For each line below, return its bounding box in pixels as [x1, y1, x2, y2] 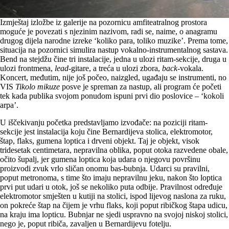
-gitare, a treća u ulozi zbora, [68, 64, 162, 73]
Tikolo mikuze [15, 82, 60, 91]
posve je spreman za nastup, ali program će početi [60, 82, 221, 91]
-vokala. [177, 64, 203, 73]
